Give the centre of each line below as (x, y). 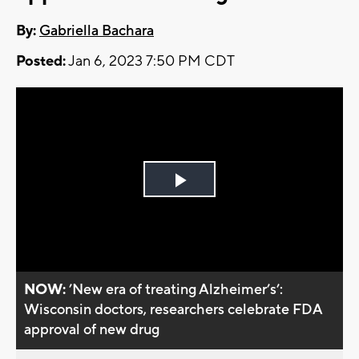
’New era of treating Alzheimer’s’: (176, 289)
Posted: (41, 62)
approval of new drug (92, 329)
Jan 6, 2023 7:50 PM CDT (150, 62)
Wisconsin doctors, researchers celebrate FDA (173, 309)
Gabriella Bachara (97, 31)
